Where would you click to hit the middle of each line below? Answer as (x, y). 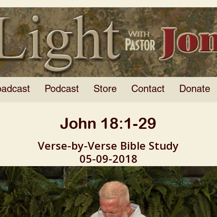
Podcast (62, 90)
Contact (148, 90)
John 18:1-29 (108, 124)
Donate (195, 90)
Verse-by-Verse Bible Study (108, 146)
